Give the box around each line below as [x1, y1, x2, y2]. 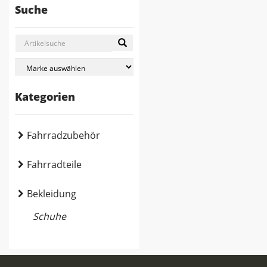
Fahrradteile [27, 158, 82, 171]
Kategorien [15, 89, 75, 104]
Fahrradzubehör [27, 129, 100, 142]
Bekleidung [27, 187, 76, 200]
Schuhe [33, 210, 66, 223]
